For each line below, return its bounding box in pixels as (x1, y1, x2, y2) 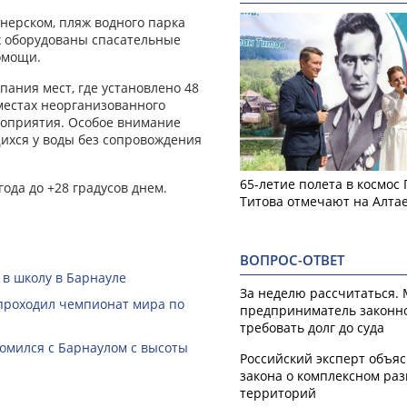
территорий (240, 383, 316, 402)
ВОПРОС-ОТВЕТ (240, 250, 344, 270)
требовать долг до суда (240, 318, 384, 336)
